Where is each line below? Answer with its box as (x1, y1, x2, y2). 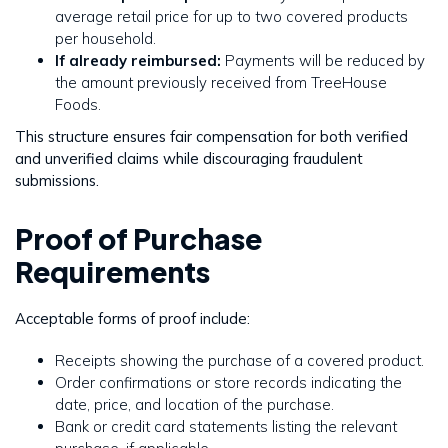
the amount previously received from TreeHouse (55, 72, 387, 92)
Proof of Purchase (15, 220, 262, 256)
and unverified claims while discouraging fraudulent (15, 148, 363, 168)
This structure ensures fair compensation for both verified (15, 126, 408, 146)
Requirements (15, 253, 210, 289)
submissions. (15, 170, 99, 190)
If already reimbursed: (55, 50, 221, 70)
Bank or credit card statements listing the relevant (55, 416, 397, 436)
